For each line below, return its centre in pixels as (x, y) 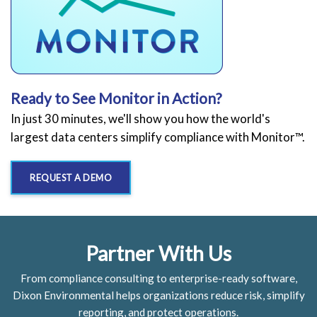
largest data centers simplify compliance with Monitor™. (158, 137)
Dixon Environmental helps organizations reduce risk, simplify (158, 295)
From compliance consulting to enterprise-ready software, (158, 278)
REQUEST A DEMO (71, 177)
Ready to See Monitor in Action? (116, 98)
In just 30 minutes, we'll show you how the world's (140, 118)
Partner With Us (158, 253)
